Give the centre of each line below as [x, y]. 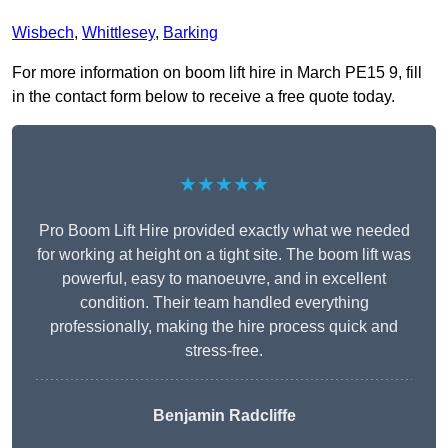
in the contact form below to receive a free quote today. [203, 97]
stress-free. [224, 351]
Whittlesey [118, 33]
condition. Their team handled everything [224, 303]
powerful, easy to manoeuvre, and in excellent [224, 279]
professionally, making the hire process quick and [224, 327]
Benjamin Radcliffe [224, 416]
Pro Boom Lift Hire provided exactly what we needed [224, 231]
